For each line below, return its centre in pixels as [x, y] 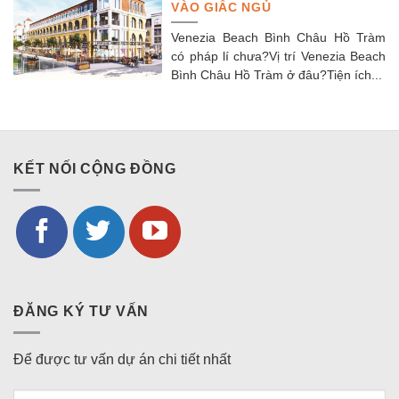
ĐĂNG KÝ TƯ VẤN [81, 311]
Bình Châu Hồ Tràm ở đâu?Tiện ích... [277, 76]
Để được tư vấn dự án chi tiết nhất [122, 360]
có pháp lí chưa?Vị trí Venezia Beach [278, 57]
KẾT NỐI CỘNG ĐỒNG [95, 168]
